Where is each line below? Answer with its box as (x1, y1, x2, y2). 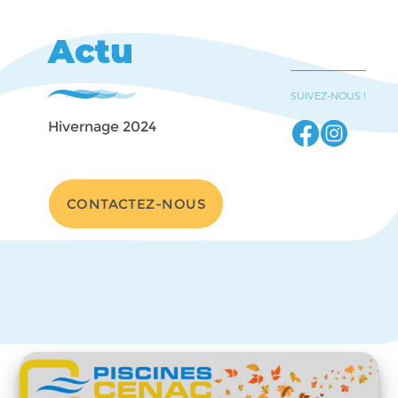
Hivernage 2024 (47, 117, 156, 135)
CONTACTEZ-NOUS (66, 195, 206, 212)
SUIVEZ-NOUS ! (291, 90, 367, 103)
